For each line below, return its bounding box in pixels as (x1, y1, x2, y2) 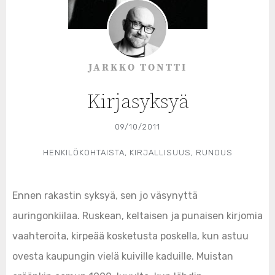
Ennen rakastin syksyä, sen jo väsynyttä (12, 190, 198, 201)
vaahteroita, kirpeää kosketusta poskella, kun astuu (12, 230, 249, 242)
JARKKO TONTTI (88, 61, 187, 74)
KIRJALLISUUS (129, 148, 191, 157)
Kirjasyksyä (86, 90, 189, 115)
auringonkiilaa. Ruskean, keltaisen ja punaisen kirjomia (12, 210, 263, 222)
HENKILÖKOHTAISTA (42, 148, 125, 157)
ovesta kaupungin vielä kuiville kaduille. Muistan (12, 250, 233, 262)
